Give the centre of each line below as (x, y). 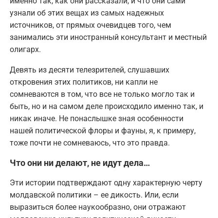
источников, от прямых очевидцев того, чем (91, 25)
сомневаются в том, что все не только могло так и (102, 94)
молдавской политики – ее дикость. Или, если (94, 195)
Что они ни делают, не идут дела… (80, 163)
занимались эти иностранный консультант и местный (108, 37)
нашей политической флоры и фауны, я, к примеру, (103, 131)
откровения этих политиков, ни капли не (84, 82)
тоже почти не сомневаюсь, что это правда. (90, 143)
